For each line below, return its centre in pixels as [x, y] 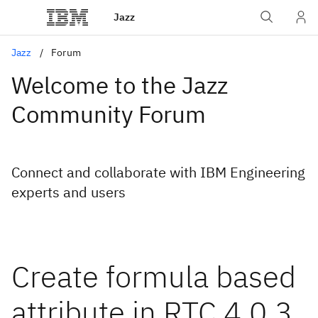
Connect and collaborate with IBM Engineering [158, 172]
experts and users [68, 192]
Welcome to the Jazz [120, 85]
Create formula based [154, 276]
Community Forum [109, 114]
